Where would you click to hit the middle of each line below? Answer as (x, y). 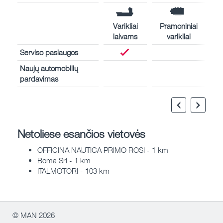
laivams (125, 36)
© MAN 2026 (34, 215)
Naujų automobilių (49, 68)
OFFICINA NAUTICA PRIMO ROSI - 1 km (103, 150)
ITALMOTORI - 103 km (73, 171)
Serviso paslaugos (49, 52)
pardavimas (39, 78)
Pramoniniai (179, 26)
